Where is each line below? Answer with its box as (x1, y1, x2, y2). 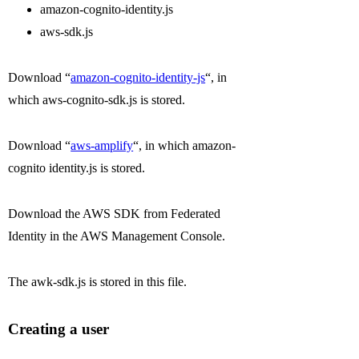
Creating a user (8, 321, 110, 338)
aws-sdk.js (40, 25, 94, 39)
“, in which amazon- (133, 138, 236, 152)
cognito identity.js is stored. (8, 160, 146, 175)
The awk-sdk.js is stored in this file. (8, 274, 188, 288)
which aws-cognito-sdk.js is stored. (8, 93, 186, 107)
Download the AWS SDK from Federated (8, 206, 221, 220)
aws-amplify (71, 138, 134, 152)
